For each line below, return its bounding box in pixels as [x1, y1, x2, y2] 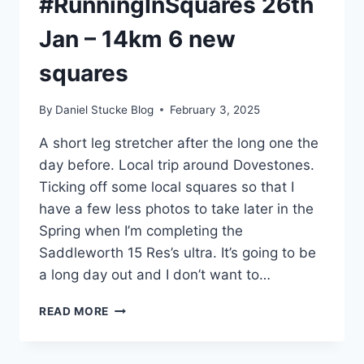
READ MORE [39, 304, 110, 318]
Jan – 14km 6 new [39, 25, 236, 54]
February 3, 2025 [170, 102, 261, 116]
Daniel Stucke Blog [55, 102, 154, 116]
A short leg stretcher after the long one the [39, 134, 318, 151]
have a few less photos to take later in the [39, 200, 314, 217]
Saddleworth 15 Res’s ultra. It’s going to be [39, 244, 316, 261]
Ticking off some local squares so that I [39, 178, 294, 195]
